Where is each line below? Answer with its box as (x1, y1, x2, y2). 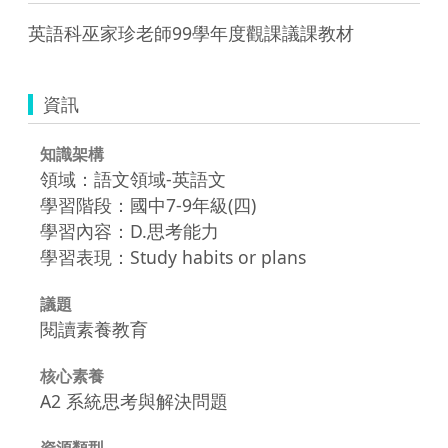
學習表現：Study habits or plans (40, 244, 306, 269)
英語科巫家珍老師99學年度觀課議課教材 (28, 20, 354, 45)
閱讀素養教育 (40, 316, 148, 341)
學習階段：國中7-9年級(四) (40, 192, 256, 217)
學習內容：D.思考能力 (40, 218, 219, 243)
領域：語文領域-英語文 (40, 166, 226, 191)
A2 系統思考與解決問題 (40, 388, 228, 413)
